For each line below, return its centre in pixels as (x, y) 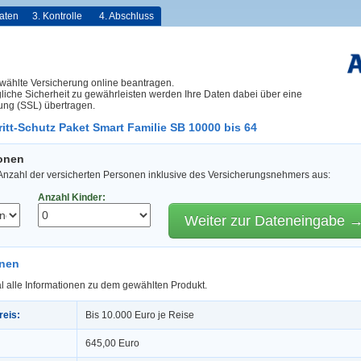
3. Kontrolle (57, 16)
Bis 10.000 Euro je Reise (140, 315)
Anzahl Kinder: (72, 198)
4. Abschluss (127, 16)
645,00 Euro (112, 343)
